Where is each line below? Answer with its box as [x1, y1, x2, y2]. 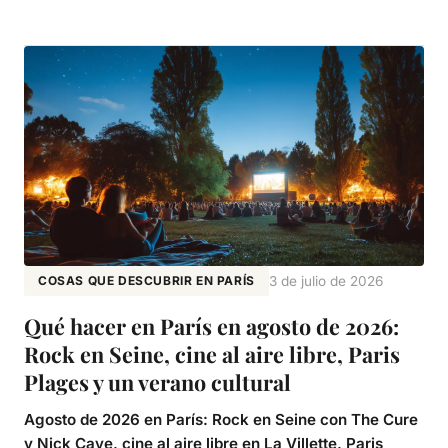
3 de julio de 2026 [268, 272, 383, 289]
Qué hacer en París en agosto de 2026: [24, 311, 399, 340]
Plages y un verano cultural [24, 367, 291, 396]
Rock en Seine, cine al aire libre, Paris [24, 339, 400, 368]
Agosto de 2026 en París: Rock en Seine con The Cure [24, 409, 418, 429]
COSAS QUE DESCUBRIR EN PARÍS [38, 272, 255, 288]
